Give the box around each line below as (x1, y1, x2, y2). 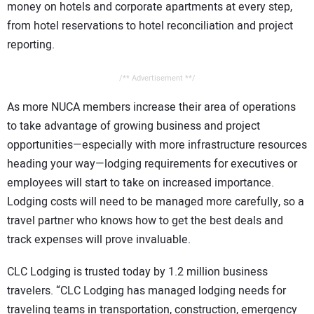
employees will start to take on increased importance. (7, 174, 274, 191)
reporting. (7, 36, 55, 54)
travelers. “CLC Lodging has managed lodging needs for (7, 282, 286, 300)
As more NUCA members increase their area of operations (7, 98, 296, 116)
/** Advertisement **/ (118, 71, 196, 84)
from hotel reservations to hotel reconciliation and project (7, 18, 293, 35)
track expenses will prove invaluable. (7, 231, 191, 248)
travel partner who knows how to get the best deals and (7, 212, 283, 229)
